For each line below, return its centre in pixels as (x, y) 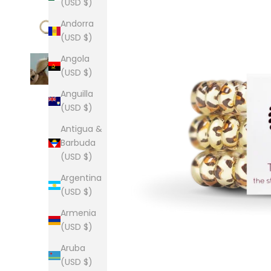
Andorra (77, 24)
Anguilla (77, 94)
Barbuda (78, 143)
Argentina (81, 178)
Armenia (78, 213)
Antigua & (81, 129)
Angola (75, 59)
